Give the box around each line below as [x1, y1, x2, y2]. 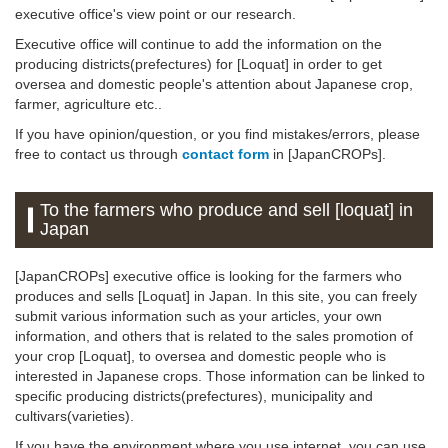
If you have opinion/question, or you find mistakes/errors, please [15, 125, 420, 142]
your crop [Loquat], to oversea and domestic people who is [15, 347, 386, 364]
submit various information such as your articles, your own [15, 307, 382, 324]
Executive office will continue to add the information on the [15, 35, 382, 52]
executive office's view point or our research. [15, 5, 296, 22]
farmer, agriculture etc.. [15, 95, 162, 112]
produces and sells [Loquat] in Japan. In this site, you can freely [15, 287, 417, 304]
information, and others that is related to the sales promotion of [15, 327, 413, 344]
